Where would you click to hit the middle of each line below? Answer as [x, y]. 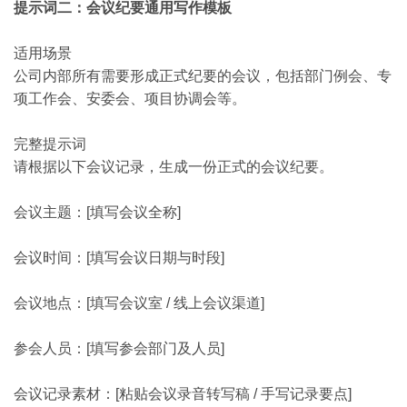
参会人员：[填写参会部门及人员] [119, 348]
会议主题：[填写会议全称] [97, 212]
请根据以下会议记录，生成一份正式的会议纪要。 [174, 167]
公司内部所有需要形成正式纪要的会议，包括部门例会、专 [203, 76]
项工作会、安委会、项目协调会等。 [130, 99]
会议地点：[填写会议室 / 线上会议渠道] [139, 303]
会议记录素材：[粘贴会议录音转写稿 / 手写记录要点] [183, 394]
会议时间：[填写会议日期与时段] [119, 258]
